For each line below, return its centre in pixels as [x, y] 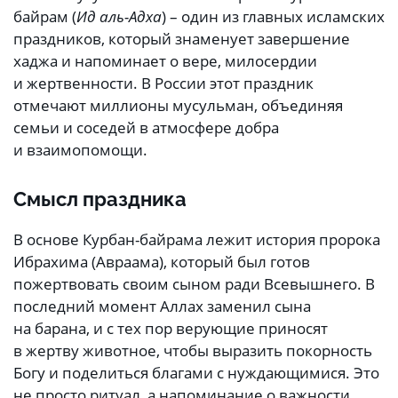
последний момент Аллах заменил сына [162, 306]
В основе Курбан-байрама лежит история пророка [197, 240]
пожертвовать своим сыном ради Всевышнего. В [194, 284]
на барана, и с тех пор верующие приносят [171, 329]
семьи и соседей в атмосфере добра [146, 128]
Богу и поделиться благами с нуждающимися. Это [196, 373]
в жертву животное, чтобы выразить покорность [193, 351]
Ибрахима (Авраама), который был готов [162, 262]
